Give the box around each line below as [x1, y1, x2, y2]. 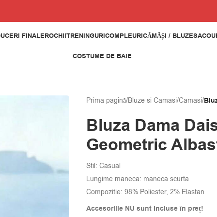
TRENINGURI [66, 31, 105, 40]
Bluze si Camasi [127, 96, 177, 105]
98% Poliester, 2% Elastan [122, 187, 204, 197]
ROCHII [45, 31, 66, 40]
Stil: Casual [86, 161, 121, 170]
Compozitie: [86, 187, 123, 197]
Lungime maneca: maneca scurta [86, 174, 189, 184]
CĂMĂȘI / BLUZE [143, 31, 193, 40]
